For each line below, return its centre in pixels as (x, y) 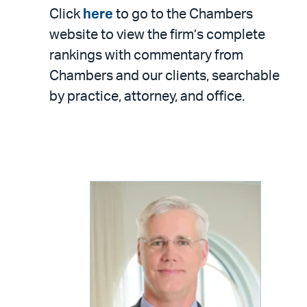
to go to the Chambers (183, 14)
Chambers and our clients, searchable (164, 76)
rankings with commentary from (146, 56)
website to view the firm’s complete (157, 35)
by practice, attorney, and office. (147, 97)
